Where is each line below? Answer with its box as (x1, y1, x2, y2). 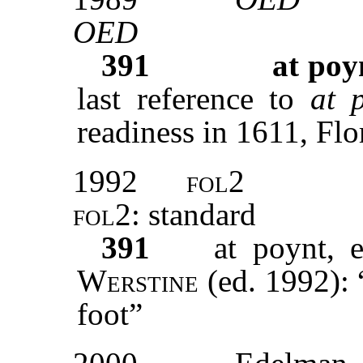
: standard (131, 197, 256, 233)
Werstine (77, 263, 199, 299)
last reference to (77, 81, 310, 117)
